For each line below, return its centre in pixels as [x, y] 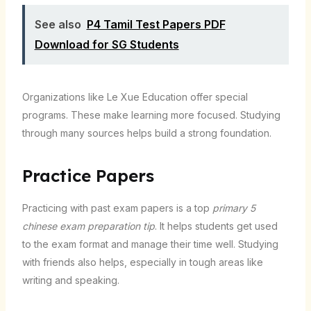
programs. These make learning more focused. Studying [151, 115]
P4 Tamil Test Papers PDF [156, 24]
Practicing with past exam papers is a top [117, 208]
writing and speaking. [70, 280]
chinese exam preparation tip [88, 226]
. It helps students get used [216, 226]
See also [58, 24]
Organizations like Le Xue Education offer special [135, 96]
